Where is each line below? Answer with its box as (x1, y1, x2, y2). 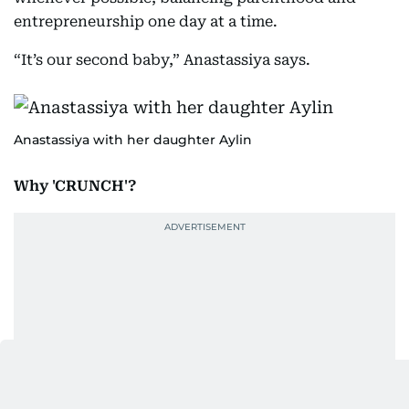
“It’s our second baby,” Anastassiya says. (14, 51, 310, 68)
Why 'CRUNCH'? (14, 177, 136, 194)
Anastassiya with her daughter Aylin (14, 131, 252, 148)
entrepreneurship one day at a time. (14, 13, 278, 30)
